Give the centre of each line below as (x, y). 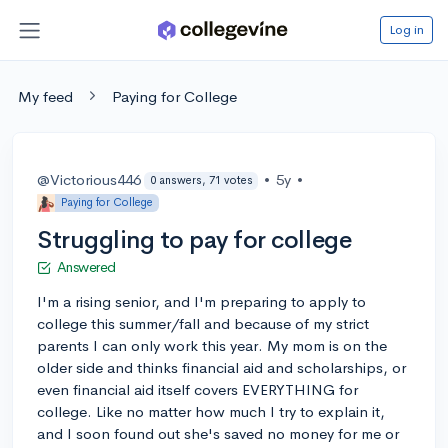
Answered (86, 266)
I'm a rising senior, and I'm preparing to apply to (201, 301)
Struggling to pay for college (194, 239)
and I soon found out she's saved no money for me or (218, 433)
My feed (45, 96)
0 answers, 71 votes (201, 180)
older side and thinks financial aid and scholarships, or (221, 367)
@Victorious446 (89, 179)
